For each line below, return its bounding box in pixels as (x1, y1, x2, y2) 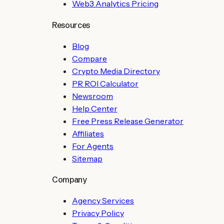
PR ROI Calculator (72, 78, 138, 88)
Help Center (72, 103, 117, 113)
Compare (72, 53, 107, 63)
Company (52, 174, 87, 185)
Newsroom (72, 90, 113, 101)
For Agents (72, 140, 113, 151)
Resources (52, 19, 90, 30)
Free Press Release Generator (72, 115, 183, 126)
